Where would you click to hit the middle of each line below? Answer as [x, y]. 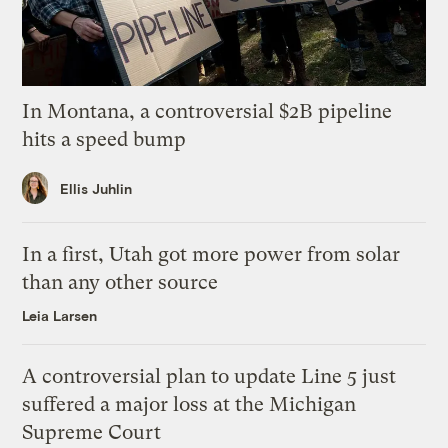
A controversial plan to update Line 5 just [209, 377]
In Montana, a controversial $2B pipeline [207, 111]
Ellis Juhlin [96, 188]
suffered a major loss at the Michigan [189, 405]
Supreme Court [92, 433]
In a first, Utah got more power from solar [211, 255]
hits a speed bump [104, 139]
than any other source [120, 283]
